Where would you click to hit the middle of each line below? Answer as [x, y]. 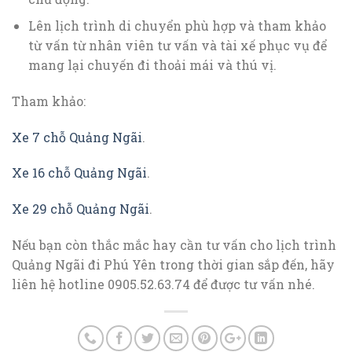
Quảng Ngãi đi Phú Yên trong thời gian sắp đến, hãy [173, 265]
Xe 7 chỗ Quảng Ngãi [77, 137]
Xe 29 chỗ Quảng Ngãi [81, 209]
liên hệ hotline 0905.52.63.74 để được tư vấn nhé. [163, 284]
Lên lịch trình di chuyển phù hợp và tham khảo [177, 26]
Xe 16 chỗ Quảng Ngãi [79, 173]
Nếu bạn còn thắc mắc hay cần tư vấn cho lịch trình [174, 245]
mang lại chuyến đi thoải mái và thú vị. [152, 65]
